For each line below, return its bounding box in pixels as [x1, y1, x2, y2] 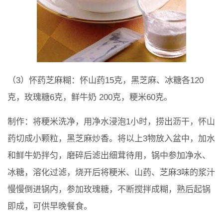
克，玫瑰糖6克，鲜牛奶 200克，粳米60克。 [7, 93, 172, 103]
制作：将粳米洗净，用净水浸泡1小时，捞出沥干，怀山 [7, 117, 215, 127]
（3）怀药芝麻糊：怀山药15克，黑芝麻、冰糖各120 [7, 76, 204, 86]
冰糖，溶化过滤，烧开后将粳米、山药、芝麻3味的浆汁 [7, 168, 215, 178]
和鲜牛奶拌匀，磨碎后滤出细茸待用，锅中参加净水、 [7, 151, 211, 161]
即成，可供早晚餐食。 [7, 202, 92, 212]
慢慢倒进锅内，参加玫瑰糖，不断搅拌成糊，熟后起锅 [7, 185, 211, 195]
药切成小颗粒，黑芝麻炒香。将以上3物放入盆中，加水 [7, 134, 215, 144]
